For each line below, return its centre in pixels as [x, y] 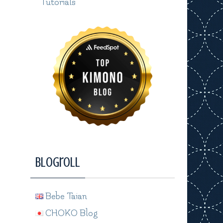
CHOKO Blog [70, 213]
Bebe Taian [65, 196]
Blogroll [58, 162]
